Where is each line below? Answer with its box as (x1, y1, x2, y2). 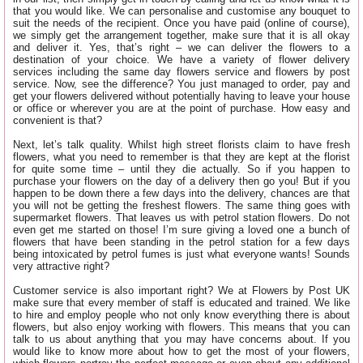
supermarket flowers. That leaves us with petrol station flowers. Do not (13, 211, 350, 224)
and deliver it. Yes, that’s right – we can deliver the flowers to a (13, 41, 350, 53)
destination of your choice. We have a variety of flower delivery (13, 53, 350, 66)
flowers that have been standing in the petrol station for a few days (13, 235, 350, 248)
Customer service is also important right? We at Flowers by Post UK (13, 284, 350, 297)
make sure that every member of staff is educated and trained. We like (13, 296, 350, 309)
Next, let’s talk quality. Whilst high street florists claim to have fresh (13, 138, 350, 151)
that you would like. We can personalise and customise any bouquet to (13, 4, 350, 17)
